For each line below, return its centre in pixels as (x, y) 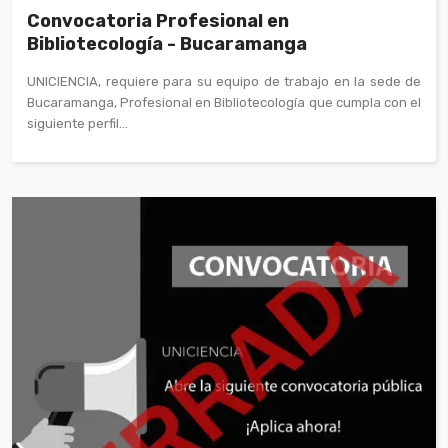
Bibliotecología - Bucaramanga (167, 44)
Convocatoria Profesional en (158, 21)
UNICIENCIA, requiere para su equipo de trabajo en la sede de (224, 82)
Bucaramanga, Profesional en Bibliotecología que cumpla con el (224, 103)
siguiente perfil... (77, 124)
